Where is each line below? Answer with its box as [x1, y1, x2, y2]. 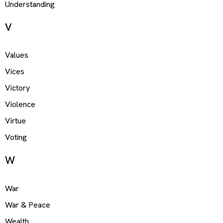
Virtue [5, 115, 26, 126]
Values [5, 50, 28, 61]
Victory [5, 83, 30, 94]
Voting [5, 132, 27, 143]
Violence [5, 99, 35, 110]
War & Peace [5, 199, 50, 210]
